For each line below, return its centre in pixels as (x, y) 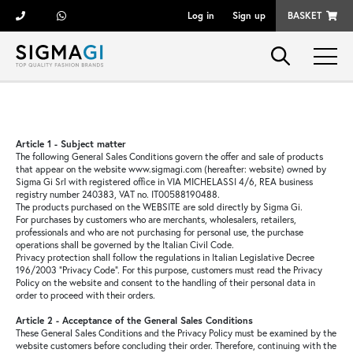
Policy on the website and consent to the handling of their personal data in (165, 282)
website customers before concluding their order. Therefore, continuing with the (176, 346)
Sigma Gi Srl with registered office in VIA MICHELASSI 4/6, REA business (164, 182)
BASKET (305, 15)
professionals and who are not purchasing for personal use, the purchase (160, 232)
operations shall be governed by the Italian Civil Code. (125, 245)
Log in (201, 15)
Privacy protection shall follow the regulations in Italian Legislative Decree (165, 257)
